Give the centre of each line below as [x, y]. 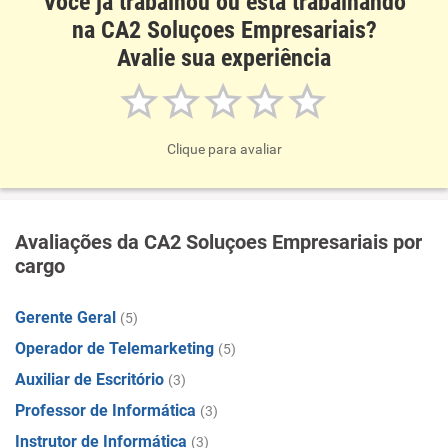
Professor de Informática [105, 410]
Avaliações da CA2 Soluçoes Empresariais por [218, 242]
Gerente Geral [65, 317]
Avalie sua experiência [224, 58]
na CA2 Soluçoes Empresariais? [224, 30]
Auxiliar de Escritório [89, 379]
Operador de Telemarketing [114, 348]
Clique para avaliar [224, 149]
